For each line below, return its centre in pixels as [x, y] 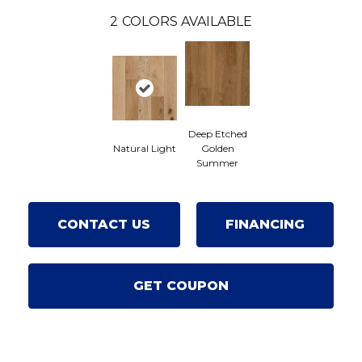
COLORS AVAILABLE [187, 21]
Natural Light [145, 148]
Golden [217, 148]
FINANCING [265, 224]
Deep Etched [217, 133]
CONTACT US [104, 224]
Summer [217, 162]
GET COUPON [181, 285]
